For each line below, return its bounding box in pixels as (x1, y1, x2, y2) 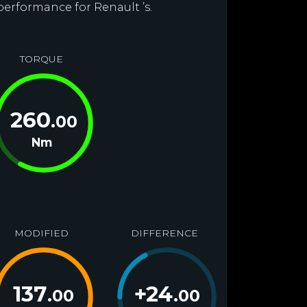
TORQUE (19, 53, 63, 65)
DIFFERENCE (130, 227, 198, 239)
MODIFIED (14, 227, 69, 239)
